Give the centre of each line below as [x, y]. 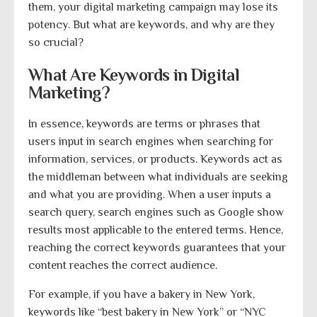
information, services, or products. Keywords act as [155, 159]
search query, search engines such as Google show [156, 212]
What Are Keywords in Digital [134, 74]
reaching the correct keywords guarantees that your [157, 247]
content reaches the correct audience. [123, 265]
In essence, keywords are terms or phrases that [144, 123]
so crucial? [56, 42]
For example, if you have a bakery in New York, [142, 294]
